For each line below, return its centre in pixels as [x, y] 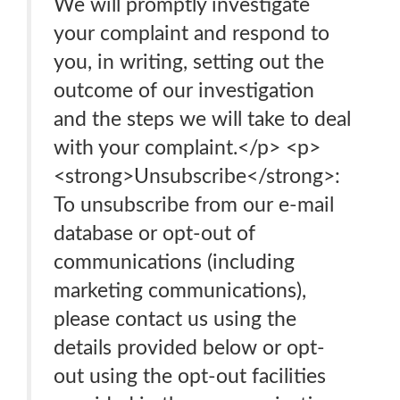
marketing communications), [180, 291]
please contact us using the [175, 319]
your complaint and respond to [192, 33]
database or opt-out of [154, 233]
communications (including [174, 262]
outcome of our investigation [184, 91]
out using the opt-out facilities [190, 376]
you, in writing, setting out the [189, 62]
